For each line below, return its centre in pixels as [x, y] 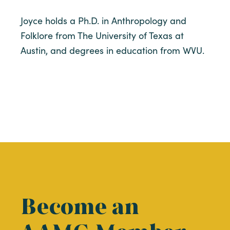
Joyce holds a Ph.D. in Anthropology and [103, 21]
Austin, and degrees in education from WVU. [112, 50]
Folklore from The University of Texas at [102, 35]
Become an [80, 206]
